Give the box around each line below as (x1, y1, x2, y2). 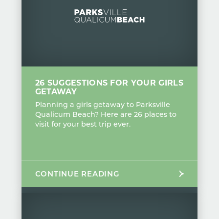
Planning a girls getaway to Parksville (35, 100, 170, 109)
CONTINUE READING (35, 169, 120, 179)
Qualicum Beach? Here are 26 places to (35, 109, 176, 119)
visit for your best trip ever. (35, 119, 131, 129)
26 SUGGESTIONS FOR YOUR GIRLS (35, 77, 183, 88)
